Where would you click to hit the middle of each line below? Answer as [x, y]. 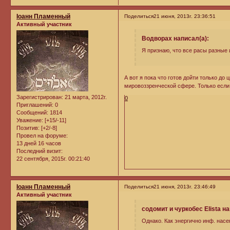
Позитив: [28, 128]
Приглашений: [35, 105]
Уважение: [30, 120]
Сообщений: [32, 113]
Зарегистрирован [39, 97]
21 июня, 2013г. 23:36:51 [185, 16]
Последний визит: [40, 151]
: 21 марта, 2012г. [84, 97]
